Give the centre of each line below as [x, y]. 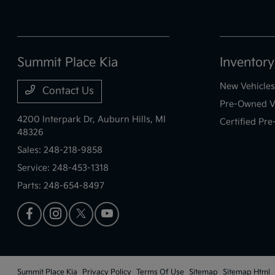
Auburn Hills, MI [132, 119]
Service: [35, 168]
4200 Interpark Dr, [58, 119]
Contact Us [67, 91]
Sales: [31, 150]
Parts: [31, 185]
